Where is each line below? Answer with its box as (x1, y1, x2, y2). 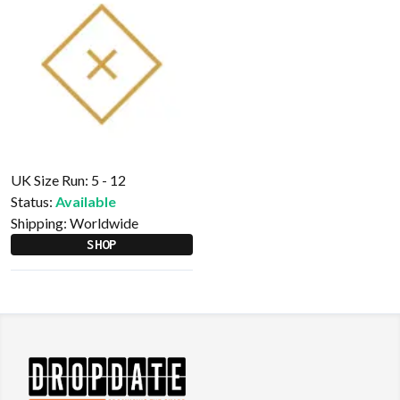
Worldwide (70, 214, 138, 232)
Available (55, 193, 116, 211)
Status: (11, 193, 53, 211)
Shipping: (11, 214, 70, 232)
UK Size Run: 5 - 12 (11, 171, 126, 189)
